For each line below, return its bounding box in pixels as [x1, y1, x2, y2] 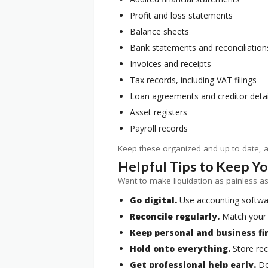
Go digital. [130, 194, 177, 206]
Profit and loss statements [130, 10, 233, 22]
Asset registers [130, 106, 187, 118]
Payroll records [130, 123, 188, 135]
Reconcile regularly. [130, 211, 220, 223]
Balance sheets [130, 26, 189, 38]
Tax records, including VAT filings [130, 74, 257, 86]
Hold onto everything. [130, 243, 230, 255]
